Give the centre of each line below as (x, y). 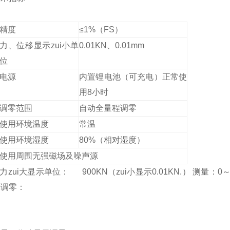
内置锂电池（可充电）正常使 (133, 77)
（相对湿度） (120, 140)
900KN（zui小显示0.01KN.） (135, 172)
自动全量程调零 (108, 108)
